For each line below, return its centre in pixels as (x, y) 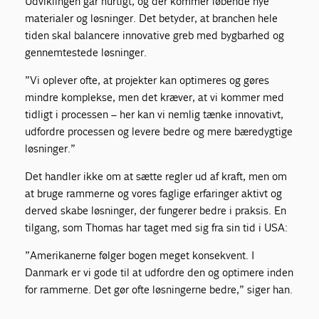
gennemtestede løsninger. (86, 52)
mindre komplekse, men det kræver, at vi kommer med (155, 97)
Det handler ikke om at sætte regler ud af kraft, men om (156, 176)
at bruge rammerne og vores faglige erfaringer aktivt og (154, 193)
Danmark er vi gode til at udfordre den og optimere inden (159, 272)
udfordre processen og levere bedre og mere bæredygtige (159, 131)
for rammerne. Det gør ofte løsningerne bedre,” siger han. (159, 289)
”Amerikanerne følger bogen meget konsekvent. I (140, 255)
